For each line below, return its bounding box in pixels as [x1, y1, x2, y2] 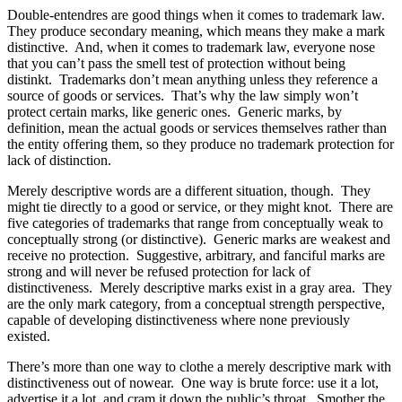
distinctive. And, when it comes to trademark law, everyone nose [7, 39, 375, 55]
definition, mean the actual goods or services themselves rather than [7, 119, 387, 135]
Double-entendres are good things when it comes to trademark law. [7, 6, 389, 22]
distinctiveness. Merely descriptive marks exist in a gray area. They [7, 279, 392, 295]
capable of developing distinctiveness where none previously [7, 311, 350, 328]
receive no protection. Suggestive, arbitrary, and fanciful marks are [7, 247, 385, 263]
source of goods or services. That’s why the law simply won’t [7, 87, 358, 103]
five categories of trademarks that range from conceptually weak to [7, 214, 383, 231]
